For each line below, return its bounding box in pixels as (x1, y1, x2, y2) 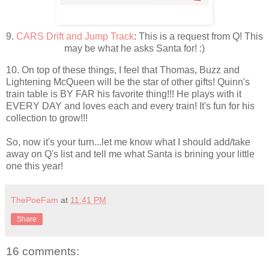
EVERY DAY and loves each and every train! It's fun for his (6, 101, 255, 112)
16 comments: (6, 245, 79, 258)
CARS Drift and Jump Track (16, 31, 134, 42)
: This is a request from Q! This (134, 31, 263, 42)
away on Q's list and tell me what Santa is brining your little (6, 149, 255, 160)
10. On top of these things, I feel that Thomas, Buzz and (6, 65, 240, 76)
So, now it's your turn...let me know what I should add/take (6, 137, 250, 148)
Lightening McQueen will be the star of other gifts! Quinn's (6, 77, 250, 88)
